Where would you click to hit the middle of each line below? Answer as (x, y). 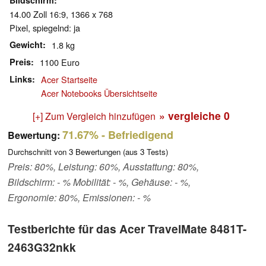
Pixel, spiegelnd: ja (45, 28)
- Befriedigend (136, 135)
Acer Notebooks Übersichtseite (99, 93)
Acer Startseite (69, 80)
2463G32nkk (42, 247)
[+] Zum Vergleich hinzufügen (94, 116)
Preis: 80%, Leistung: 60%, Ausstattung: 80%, (103, 167)
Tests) (156, 152)
